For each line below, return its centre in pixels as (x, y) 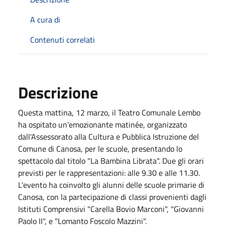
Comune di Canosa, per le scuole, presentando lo (100, 148)
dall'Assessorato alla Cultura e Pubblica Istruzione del (108, 136)
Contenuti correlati (63, 39)
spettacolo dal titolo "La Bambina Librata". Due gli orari (111, 160)
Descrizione (58, 92)
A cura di (45, 19)
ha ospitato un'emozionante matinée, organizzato (102, 124)
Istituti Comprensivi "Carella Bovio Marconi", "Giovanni (111, 209)
